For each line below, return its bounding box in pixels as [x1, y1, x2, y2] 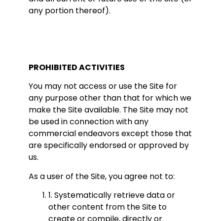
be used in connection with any [29, 116, 148, 128]
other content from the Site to [48, 201, 167, 213]
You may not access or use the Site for [29, 80, 177, 92]
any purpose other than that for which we [29, 92, 191, 104]
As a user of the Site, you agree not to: [29, 170, 175, 182]
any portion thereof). [29, 4, 110, 16]
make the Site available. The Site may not [29, 104, 188, 116]
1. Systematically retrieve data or [48, 189, 175, 201]
